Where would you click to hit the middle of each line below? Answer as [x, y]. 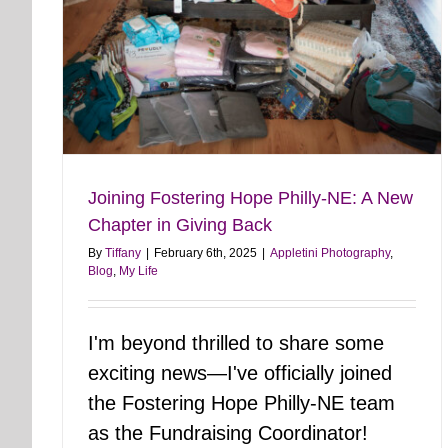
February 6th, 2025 [205, 252]
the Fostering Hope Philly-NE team [241, 402]
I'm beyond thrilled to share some [236, 342]
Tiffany [123, 252]
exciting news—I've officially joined [240, 372]
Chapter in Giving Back [180, 224]
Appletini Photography [330, 252]
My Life [138, 270]
